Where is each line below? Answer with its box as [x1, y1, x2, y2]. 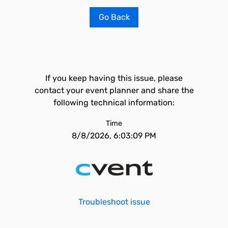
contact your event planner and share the [34, 85, 194, 95]
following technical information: [53, 98, 175, 107]
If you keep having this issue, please [45, 73, 183, 83]
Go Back [98, 12, 130, 22]
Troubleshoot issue [78, 197, 150, 207]
